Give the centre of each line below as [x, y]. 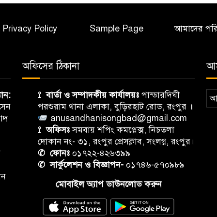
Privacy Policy [30, 29]
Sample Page [116, 29]
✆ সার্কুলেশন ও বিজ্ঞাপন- [81, 165]
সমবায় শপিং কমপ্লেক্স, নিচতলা [122, 130]
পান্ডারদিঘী [159, 95]
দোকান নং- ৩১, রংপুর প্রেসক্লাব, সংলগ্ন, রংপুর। [116, 141]
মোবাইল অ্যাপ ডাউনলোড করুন [108, 184]
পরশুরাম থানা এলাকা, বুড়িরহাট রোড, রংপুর [113, 107]
